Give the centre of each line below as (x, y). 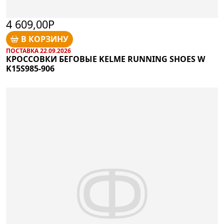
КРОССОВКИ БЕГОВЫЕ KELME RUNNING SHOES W (105, 59)
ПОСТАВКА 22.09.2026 (38, 50)
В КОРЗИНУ (45, 39)
